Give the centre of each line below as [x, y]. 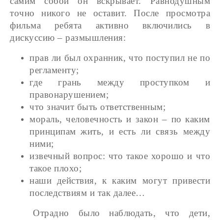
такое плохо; [55, 168]
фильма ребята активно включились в [110, 26]
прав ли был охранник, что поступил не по [120, 58]
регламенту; [54, 70]
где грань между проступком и [120, 82]
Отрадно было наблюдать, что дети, [122, 213]
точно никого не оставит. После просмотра [110, 13]
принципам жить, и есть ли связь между [120, 132]
